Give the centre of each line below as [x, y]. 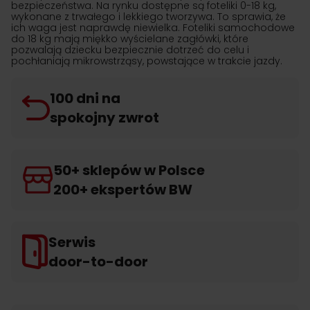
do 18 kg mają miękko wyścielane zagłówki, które [130, 39]
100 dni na [85, 98]
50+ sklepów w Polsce [129, 170]
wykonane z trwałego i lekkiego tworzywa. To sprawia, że [148, 17]
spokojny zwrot [104, 118]
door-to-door [98, 262]
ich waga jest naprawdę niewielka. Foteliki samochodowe [153, 28]
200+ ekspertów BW [123, 190]
